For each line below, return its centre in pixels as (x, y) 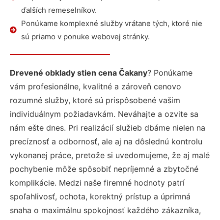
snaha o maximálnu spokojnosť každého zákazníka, (105, 210)
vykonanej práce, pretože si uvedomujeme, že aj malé (110, 155)
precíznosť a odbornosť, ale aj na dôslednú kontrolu (106, 141)
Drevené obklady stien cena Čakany (79, 73)
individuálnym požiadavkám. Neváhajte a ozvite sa (104, 114)
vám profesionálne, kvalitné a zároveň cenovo (96, 86)
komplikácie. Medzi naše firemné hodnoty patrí (97, 183)
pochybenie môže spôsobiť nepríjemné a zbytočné (104, 169)
